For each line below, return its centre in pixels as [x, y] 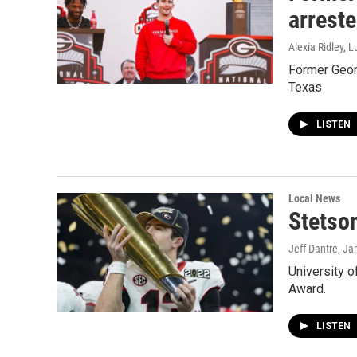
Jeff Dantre [313, 249]
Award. [307, 289]
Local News [314, 198]
